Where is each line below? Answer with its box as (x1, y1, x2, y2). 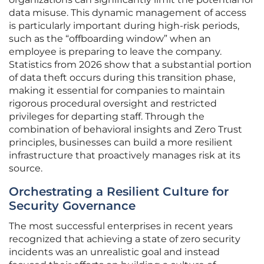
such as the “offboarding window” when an (9, 33, 211, 45)
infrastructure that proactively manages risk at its (9, 150, 240, 161)
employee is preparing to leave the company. (9, 46, 222, 58)
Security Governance (9, 199, 136, 213)
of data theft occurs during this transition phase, (9, 72, 235, 84)
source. (9, 163, 42, 174)
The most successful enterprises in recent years (9, 220, 233, 232)
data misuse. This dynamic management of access (9, 7, 246, 19)
